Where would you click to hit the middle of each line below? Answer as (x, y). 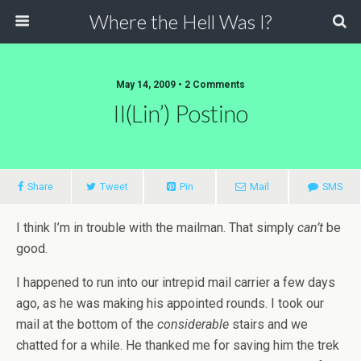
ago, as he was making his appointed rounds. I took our (170, 303)
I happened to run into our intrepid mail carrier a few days (176, 282)
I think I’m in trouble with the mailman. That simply (157, 228)
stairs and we (268, 324)
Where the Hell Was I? (180, 21)
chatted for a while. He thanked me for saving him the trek (178, 345)
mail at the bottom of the (87, 324)
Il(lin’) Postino (180, 114)
